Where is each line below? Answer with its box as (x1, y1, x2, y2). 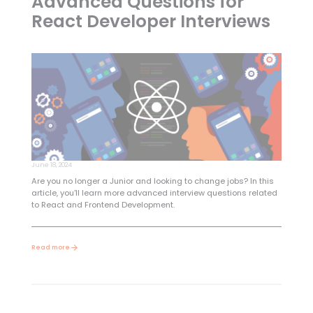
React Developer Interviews (31, 9, 270, 34)
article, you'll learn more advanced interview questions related (31, 187, 277, 198)
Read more (31, 242, 70, 252)
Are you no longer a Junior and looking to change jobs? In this (31, 175, 274, 187)
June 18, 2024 (31, 161, 72, 170)
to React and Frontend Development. (31, 198, 175, 210)
